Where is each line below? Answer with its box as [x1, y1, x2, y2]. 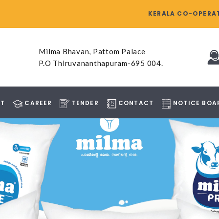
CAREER [22, 99, 52, 107]
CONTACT [116, 99, 154, 107]
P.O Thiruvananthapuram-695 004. [39, 59, 163, 67]
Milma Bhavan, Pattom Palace [39, 47, 146, 56]
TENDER [69, 99, 99, 107]
